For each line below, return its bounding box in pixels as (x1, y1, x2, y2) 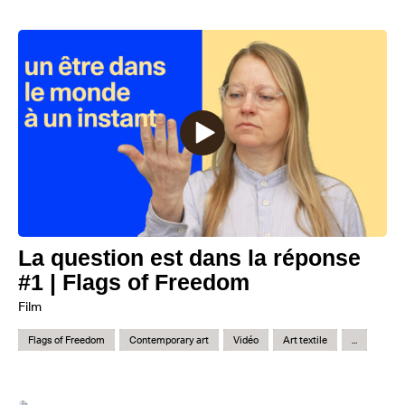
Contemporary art (129, 333, 209, 348)
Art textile (283, 333, 327, 348)
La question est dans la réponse (18, 245, 361, 271)
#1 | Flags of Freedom (18, 269, 250, 296)
